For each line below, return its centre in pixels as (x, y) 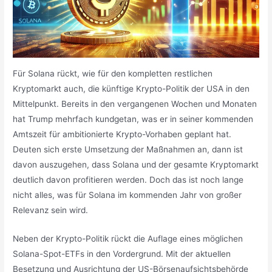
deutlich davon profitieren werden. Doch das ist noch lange (128, 179)
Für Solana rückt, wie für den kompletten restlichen (113, 73)
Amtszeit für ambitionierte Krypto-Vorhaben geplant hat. (122, 134)
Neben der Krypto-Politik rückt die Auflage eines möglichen (128, 238)
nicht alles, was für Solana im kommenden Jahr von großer (127, 195)
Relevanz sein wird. (52, 210)
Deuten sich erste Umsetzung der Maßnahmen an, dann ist (128, 149)
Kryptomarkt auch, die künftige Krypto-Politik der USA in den (131, 88)
